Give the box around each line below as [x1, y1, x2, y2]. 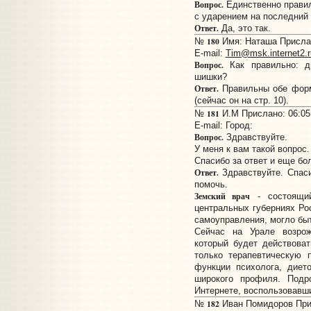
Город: [225, 120, 253, 131]
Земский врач [194, 190, 251, 203]
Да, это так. [218, 23, 271, 34]
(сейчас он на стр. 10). [194, 95, 289, 106]
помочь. [194, 179, 228, 190]
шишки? [194, 72, 227, 83]
